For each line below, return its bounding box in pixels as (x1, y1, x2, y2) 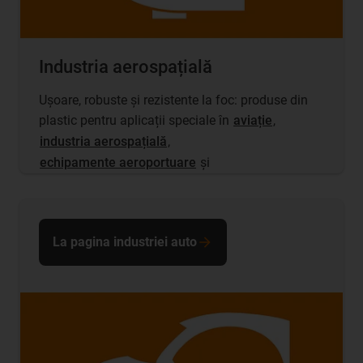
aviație (233, 113, 272, 129)
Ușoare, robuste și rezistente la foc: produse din (39, 92, 308, 109)
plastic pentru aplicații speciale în (39, 113, 233, 129)
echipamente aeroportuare (40, 155, 196, 171)
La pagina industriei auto (53, 234, 197, 250)
